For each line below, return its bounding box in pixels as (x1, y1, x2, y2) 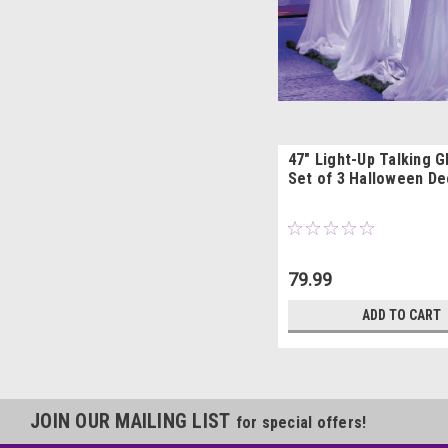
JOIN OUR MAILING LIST (30, 408, 236, 433)
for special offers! (235, 412, 367, 432)
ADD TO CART (362, 306, 442, 323)
